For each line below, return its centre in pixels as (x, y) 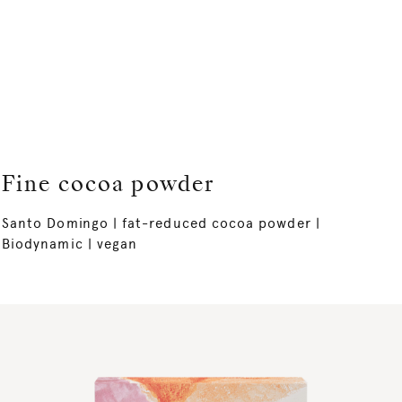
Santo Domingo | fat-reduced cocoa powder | (161, 224)
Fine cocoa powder (109, 186)
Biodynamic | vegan (70, 245)
